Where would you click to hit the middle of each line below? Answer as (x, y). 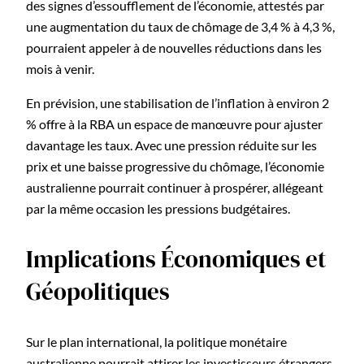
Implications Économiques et (176, 259)
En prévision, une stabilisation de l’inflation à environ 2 (178, 102)
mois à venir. (60, 68)
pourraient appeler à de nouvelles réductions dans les (174, 47)
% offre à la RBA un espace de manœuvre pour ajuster (174, 123)
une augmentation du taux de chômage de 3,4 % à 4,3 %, (180, 26)
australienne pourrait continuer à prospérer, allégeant (175, 187)
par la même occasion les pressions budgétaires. (158, 208)
